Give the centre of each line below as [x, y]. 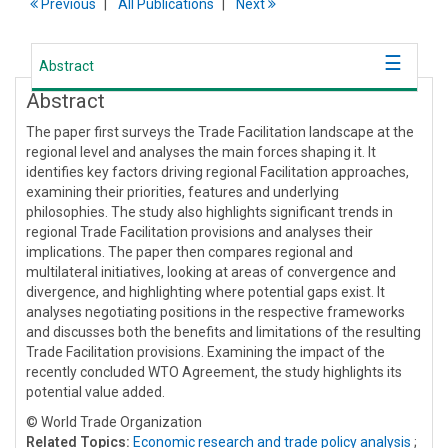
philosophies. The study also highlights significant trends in [209, 212]
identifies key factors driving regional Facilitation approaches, [217, 172]
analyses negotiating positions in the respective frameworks [215, 312]
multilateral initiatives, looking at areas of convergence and [211, 272]
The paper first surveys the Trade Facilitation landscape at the [220, 132]
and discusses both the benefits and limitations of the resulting [223, 332]
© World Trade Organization [114, 422]
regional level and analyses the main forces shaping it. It [201, 152]
